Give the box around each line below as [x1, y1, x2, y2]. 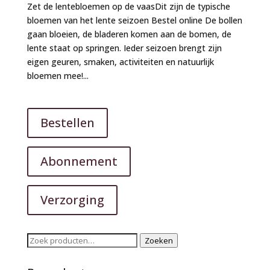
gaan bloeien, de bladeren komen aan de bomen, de [27, 28, 231, 40]
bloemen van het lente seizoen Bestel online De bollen [27, 14, 242, 26]
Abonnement [40, 152, 118, 169]
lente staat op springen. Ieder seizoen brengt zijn [27, 42, 222, 54]
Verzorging [40, 191, 104, 208]
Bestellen [40, 114, 95, 131]
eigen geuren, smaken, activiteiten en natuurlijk [27, 55, 214, 67]
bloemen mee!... [27, 69, 89, 81]
